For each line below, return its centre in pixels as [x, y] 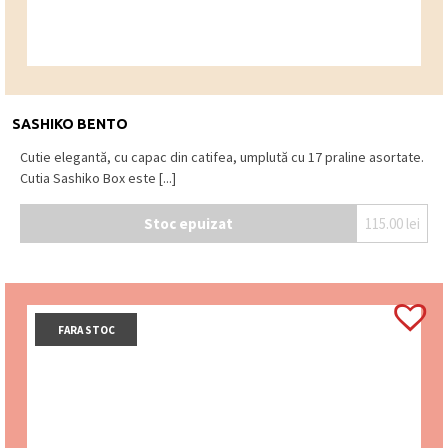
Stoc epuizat [188, 223]
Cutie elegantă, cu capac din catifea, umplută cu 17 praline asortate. [222, 157]
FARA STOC [86, 329]
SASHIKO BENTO [70, 124]
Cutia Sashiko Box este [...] [98, 178]
